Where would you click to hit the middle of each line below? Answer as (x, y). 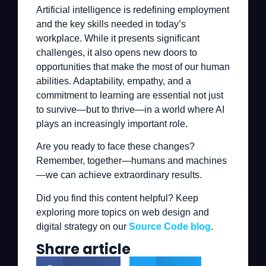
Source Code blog (170, 226)
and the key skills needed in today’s (111, 24)
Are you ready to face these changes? (115, 147)
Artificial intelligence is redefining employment (133, 9)
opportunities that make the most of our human (133, 66)
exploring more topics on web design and (123, 212)
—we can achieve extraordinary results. (119, 175)
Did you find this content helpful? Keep (117, 198)
